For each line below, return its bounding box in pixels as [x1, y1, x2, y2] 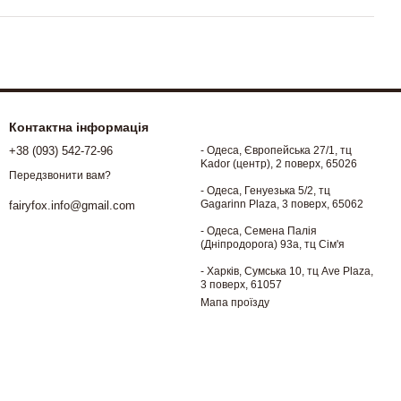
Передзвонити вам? [9, 168, 111, 182]
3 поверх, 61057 [200, 278, 282, 292]
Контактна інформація [9, 120, 149, 135]
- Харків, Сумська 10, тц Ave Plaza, [200, 265, 373, 278]
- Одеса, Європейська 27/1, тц [200, 144, 340, 158]
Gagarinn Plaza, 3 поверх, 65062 [200, 198, 363, 211]
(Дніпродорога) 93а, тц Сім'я [200, 238, 345, 252]
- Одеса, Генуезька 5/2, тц [200, 184, 319, 198]
